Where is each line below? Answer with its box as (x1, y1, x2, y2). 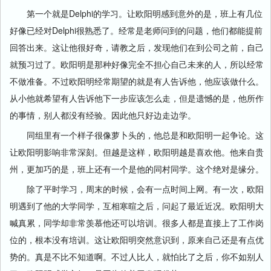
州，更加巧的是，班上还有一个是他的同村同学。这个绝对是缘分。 (10, 163, 264, 175)
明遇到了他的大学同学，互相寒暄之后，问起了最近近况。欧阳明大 (10, 200, 264, 212)
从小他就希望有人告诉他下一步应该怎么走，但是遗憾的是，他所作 (10, 92, 264, 104)
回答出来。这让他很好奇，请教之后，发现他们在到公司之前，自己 (10, 41, 264, 53)
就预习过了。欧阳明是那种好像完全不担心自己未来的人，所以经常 (10, 58, 264, 70)
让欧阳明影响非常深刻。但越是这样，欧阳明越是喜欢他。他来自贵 (10, 146, 264, 158)
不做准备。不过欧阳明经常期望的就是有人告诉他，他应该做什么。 (10, 75, 264, 87)
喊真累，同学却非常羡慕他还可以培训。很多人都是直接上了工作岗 (10, 217, 264, 229)
